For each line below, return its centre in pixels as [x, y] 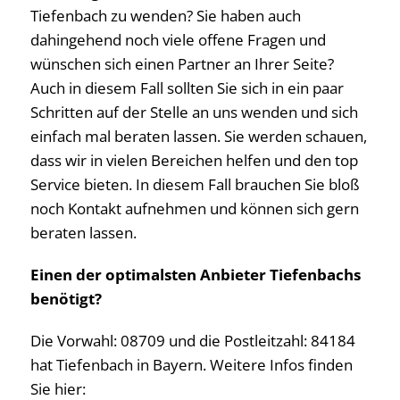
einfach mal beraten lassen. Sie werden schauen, [199, 137]
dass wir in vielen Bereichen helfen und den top [194, 161]
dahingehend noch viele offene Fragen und [178, 40]
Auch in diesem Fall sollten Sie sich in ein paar [187, 88]
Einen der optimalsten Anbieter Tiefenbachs [196, 275]
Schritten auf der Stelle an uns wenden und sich [194, 112]
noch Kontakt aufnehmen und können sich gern [195, 209]
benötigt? [66, 299]
